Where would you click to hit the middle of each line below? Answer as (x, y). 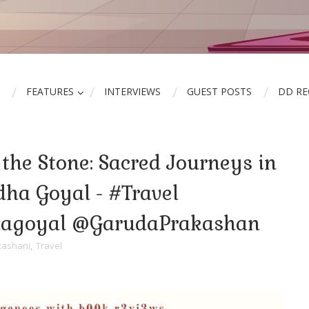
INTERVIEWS (132, 91)
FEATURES (50, 91)
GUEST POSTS (219, 91)
